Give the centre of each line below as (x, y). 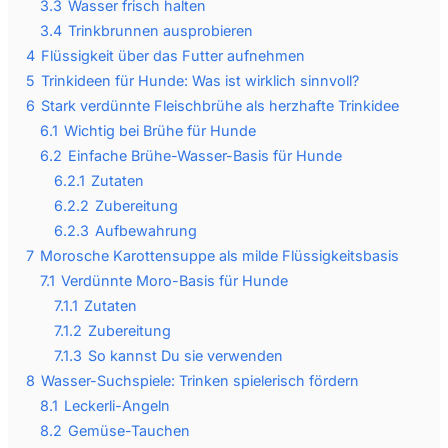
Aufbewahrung (146, 230)
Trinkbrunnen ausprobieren (160, 30)
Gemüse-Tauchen (129, 430)
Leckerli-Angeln (117, 405)
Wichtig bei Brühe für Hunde (160, 130)
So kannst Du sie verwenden (185, 355)
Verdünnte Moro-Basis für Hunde (174, 280)
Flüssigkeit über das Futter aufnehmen (173, 55)
